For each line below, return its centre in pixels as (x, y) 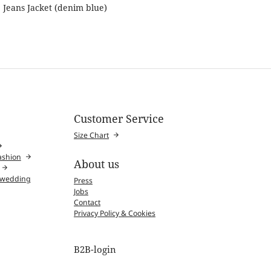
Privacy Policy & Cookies (115, 213)
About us (96, 164)
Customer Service (119, 119)
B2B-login (95, 250)
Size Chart (91, 135)
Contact (87, 202)
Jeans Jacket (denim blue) (55, 7)
